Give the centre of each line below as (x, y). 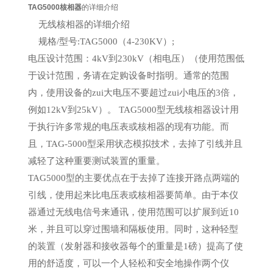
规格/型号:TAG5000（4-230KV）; (106, 41)
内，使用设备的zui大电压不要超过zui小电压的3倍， (133, 92)
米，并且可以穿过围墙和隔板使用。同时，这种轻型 (133, 229)
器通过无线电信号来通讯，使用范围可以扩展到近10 (133, 211)
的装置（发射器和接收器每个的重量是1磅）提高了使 (135, 246)
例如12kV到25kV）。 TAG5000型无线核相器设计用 (133, 109)
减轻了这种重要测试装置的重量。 (96, 160)
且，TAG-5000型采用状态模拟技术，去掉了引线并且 (135, 143)
